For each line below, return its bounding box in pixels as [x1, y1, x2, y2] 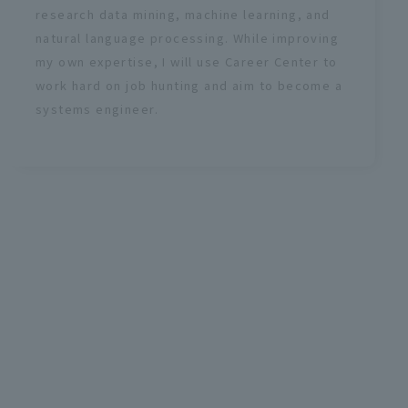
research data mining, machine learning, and [35, 5, 331, 23]
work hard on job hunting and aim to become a [35, 76, 343, 94]
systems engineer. [35, 99, 158, 117]
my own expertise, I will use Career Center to [35, 52, 338, 70]
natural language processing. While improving [35, 28, 340, 46]
